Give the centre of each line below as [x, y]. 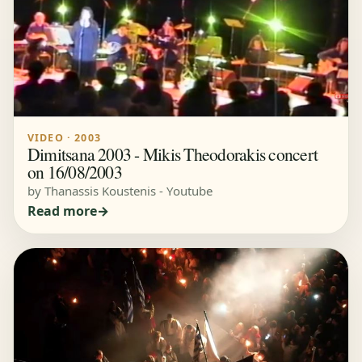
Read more [62, 210]
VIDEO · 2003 [64, 137]
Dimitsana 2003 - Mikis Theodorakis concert [173, 154]
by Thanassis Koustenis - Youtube [120, 190]
